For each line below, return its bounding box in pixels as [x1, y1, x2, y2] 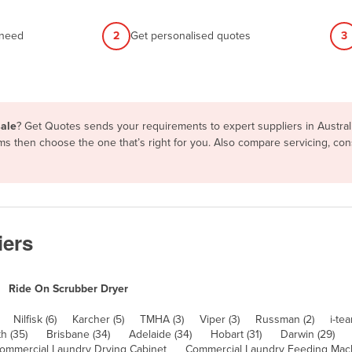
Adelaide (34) [129, 327, 192, 341]
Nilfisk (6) [13, 312, 57, 326]
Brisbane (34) [46, 327, 110, 341]
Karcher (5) [72, 312, 124, 326]
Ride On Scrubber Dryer [9, 281, 128, 295]
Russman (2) [255, 312, 314, 326]
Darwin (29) [280, 327, 335, 341]
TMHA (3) [140, 312, 184, 326]
